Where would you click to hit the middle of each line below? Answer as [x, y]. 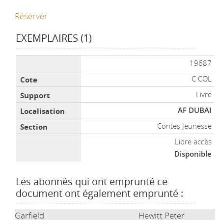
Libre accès [193, 141]
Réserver [31, 16]
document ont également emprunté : [99, 193]
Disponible [193, 154]
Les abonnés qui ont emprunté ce [91, 181]
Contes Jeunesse [185, 126]
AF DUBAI [195, 110]
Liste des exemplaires [55, 61]
